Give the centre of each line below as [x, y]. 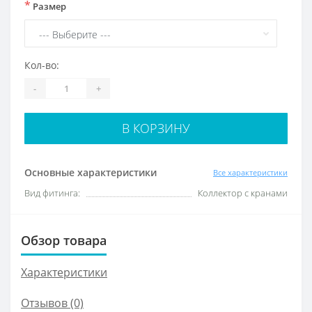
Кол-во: [42, 65]
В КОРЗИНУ [156, 128]
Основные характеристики [91, 173]
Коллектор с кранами [243, 193]
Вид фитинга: [52, 193]
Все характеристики [250, 172]
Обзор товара [64, 241]
